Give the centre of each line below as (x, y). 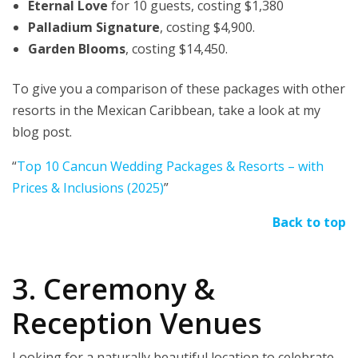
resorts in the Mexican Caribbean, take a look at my (166, 111)
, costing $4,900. (207, 28)
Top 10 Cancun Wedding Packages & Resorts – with (170, 167)
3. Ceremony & (113, 289)
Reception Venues (137, 324)
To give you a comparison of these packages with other (179, 89)
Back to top (309, 223)
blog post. (42, 132)
